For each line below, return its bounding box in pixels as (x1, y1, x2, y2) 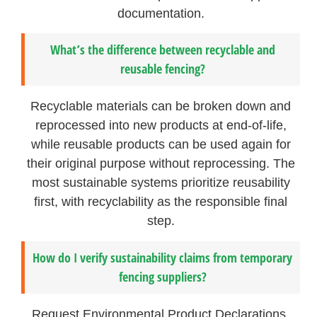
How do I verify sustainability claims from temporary (33, 248, 293, 266)
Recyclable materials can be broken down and (30, 99, 292, 114)
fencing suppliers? (118, 267, 207, 285)
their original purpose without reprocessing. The (26, 156, 295, 171)
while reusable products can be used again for (30, 137, 291, 152)
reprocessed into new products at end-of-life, (35, 118, 287, 133)
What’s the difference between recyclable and (50, 41, 275, 59)
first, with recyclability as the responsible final (34, 195, 288, 209)
